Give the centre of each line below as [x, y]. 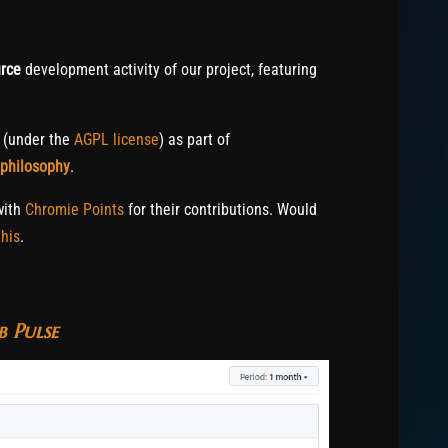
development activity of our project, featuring [169, 69]
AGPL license [116, 139]
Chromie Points [74, 209]
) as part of [194, 139]
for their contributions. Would [220, 209]
